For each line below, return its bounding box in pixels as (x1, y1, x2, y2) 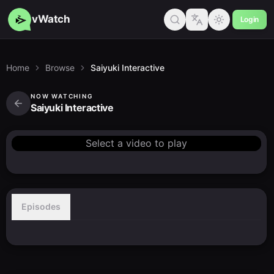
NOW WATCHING (31, 92, 94, 100)
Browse (45, 62, 75, 73)
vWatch (32, 13, 70, 25)
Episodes (21, 201, 61, 212)
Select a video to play (86, 137, 187, 149)
